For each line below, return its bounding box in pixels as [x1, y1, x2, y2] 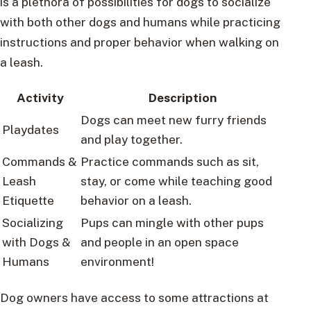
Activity [16, 90, 64, 106]
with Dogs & [2, 235, 71, 250]
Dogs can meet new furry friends [81, 112, 267, 128]
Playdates [2, 122, 59, 137]
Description [148, 90, 217, 106]
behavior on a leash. [81, 193, 192, 208]
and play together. [81, 132, 183, 147]
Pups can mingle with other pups [81, 215, 264, 230]
